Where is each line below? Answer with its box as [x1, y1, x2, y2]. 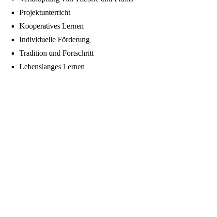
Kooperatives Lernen [19, 22, 84, 31]
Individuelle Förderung [19, 35, 90, 44]
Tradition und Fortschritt [19, 49, 93, 58]
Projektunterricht [19, 8, 70, 17]
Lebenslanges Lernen [19, 62, 85, 71]
